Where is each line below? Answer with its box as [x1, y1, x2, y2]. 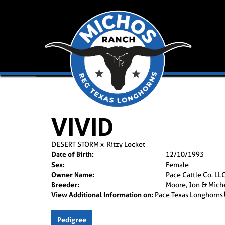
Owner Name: [51, 170, 94, 179]
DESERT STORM [51, 139, 99, 149]
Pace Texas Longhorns [155, 190, 223, 199]
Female [165, 160, 189, 169]
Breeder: [51, 180, 79, 189]
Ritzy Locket [107, 139, 145, 149]
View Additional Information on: [51, 190, 153, 199]
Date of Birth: [51, 149, 94, 159]
